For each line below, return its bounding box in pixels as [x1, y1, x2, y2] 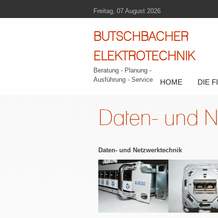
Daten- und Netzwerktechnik [98, 146, 182, 154]
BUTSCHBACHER [93, 29, 188, 44]
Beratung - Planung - [93, 67, 151, 74]
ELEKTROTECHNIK [93, 48, 195, 63]
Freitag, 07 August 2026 [93, 7, 161, 15]
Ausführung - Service [93, 76, 153, 83]
